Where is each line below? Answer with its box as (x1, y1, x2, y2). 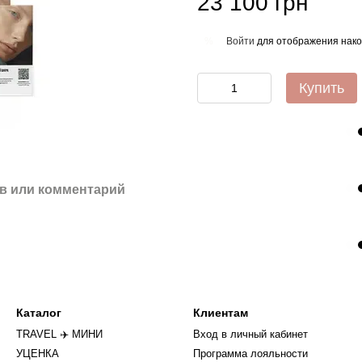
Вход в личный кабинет (193, 328, 308, 340)
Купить (299, 80, 344, 96)
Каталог (16, 306, 61, 319)
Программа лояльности (193, 347, 308, 360)
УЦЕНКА (16, 347, 59, 360)
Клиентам (193, 306, 248, 319)
